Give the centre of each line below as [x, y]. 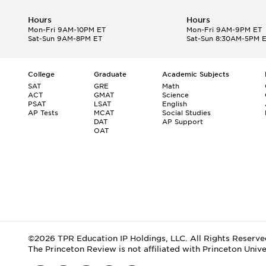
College [41, 74]
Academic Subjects [196, 74]
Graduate [110, 74]
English [175, 104]
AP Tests [43, 113]
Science [175, 95]
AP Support [183, 121]
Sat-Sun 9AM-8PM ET [65, 38]
